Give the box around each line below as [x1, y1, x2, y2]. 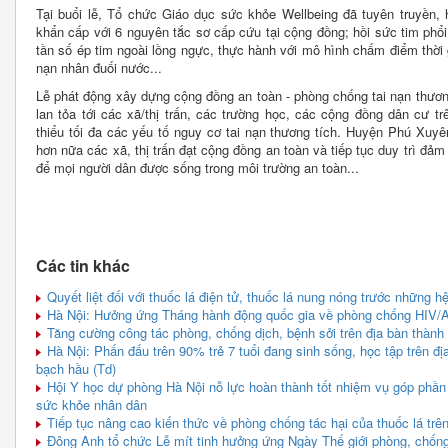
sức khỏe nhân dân [36, 395, 147, 415]
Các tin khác [36, 254, 130, 278]
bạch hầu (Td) [36, 359, 116, 379]
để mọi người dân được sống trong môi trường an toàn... [36, 158, 359, 178]
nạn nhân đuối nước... [36, 58, 162, 78]
